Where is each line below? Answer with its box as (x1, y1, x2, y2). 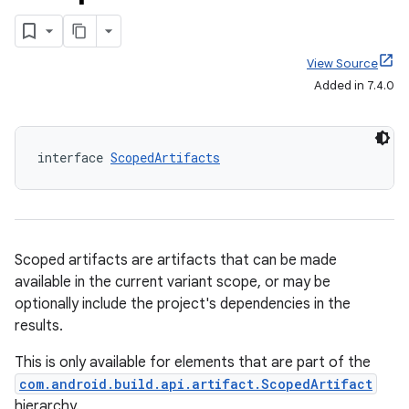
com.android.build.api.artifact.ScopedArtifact (19, 375, 372, 393)
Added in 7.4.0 (314, 78, 394, 93)
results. (15, 317, 63, 335)
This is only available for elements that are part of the (15, 353, 371, 372)
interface (37, 149, 110, 166)
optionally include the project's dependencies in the (15, 295, 351, 313)
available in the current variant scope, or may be (15, 273, 330, 291)
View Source (307, 56, 378, 71)
